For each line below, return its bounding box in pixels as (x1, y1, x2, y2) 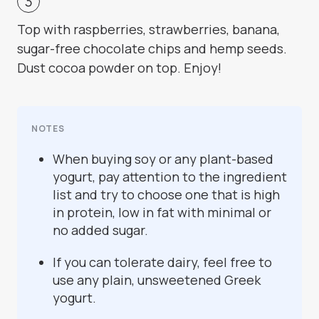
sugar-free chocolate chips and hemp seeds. (17, 40, 287, 58)
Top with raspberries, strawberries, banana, (17, 21, 280, 38)
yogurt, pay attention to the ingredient (53, 168, 287, 186)
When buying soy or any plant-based (53, 150, 273, 168)
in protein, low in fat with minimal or (53, 204, 271, 221)
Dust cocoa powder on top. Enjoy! (17, 59, 221, 77)
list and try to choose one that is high (53, 186, 280, 204)
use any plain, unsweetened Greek (53, 271, 261, 289)
